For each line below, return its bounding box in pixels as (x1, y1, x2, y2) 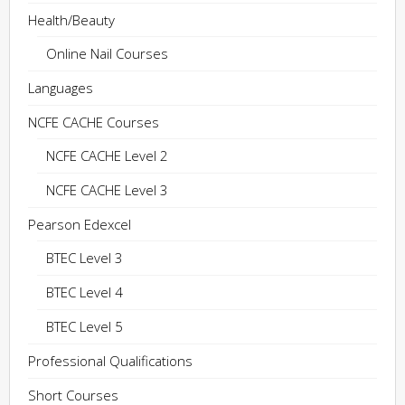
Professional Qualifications (28, 352, 193, 371)
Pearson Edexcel (28, 215, 131, 234)
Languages (28, 79, 93, 98)
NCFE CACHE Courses (28, 113, 159, 132)
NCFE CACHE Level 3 (46, 181, 168, 200)
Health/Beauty (28, 11, 115, 30)
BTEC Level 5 (46, 317, 123, 336)
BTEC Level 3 (46, 249, 123, 268)
